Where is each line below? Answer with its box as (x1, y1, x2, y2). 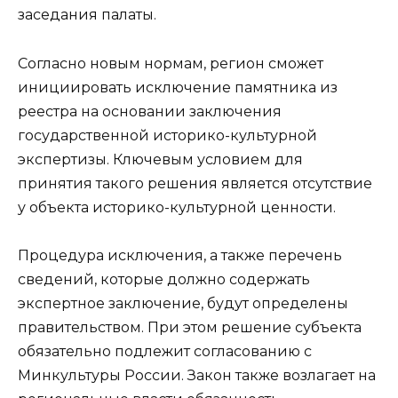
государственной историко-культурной (18, 126, 317, 144)
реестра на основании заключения (18, 102, 282, 120)
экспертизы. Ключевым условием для (18, 150, 303, 168)
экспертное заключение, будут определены (18, 294, 348, 312)
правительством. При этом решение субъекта (18, 318, 362, 336)
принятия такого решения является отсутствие (18, 174, 372, 192)
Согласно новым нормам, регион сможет (18, 54, 323, 72)
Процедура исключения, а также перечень (18, 246, 342, 264)
